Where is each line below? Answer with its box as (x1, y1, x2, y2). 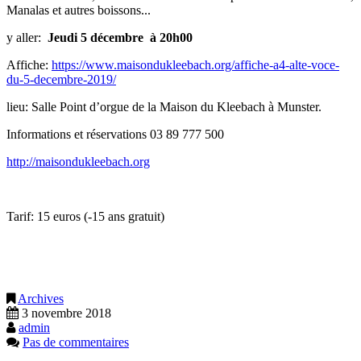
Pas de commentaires (23, 334, 129, 349)
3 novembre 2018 (22, 305, 111, 320)
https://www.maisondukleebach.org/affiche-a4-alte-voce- (52, 57, 339, 72)
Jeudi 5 (48, 30, 87, 44)
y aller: (6, 30, 48, 44)
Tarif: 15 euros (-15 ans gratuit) (6, 209, 164, 223)
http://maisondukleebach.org (6, 154, 150, 168)
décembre (90, 30, 143, 44)
